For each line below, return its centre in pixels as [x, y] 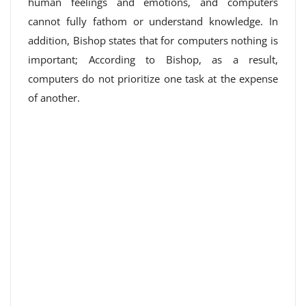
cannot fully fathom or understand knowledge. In [153, 21]
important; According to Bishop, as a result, [153, 59]
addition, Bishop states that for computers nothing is [153, 40]
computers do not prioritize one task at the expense [153, 79]
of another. [54, 98]
